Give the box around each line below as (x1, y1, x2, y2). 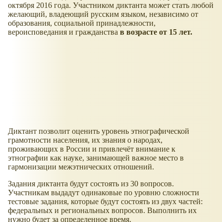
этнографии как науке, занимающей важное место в (8, 154, 184, 163)
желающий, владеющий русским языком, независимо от (8, 10, 198, 19)
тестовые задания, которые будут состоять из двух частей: (8, 197, 203, 206)
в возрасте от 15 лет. (120, 28, 192, 37)
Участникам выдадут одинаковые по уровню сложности (8, 188, 199, 197)
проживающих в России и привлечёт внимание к (8, 145, 175, 154)
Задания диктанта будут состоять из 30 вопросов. (8, 179, 174, 188)
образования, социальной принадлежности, (8, 19, 156, 28)
